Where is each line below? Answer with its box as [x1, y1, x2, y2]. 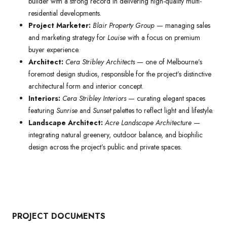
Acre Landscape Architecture [105, 117, 192, 128]
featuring [28, 105, 56, 116]
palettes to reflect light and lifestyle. [111, 105, 213, 116]
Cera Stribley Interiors [62, 93, 126, 103]
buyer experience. [28, 44, 80, 55]
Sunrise [56, 105, 78, 116]
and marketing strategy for [28, 32, 107, 43]
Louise [107, 32, 126, 43]
